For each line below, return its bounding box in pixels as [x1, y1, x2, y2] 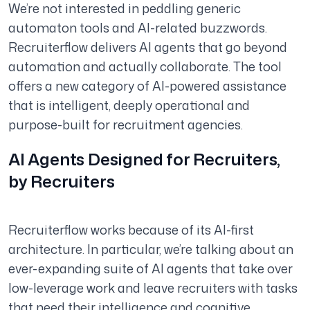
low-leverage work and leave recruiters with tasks [8, 279, 298, 298]
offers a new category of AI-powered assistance [8, 77, 286, 95]
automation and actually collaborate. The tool [8, 57, 282, 76]
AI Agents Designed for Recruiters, [8, 147, 281, 172]
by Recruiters [8, 170, 115, 194]
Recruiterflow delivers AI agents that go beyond [8, 38, 287, 57]
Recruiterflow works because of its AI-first [8, 221, 254, 239]
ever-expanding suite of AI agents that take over [8, 259, 293, 278]
